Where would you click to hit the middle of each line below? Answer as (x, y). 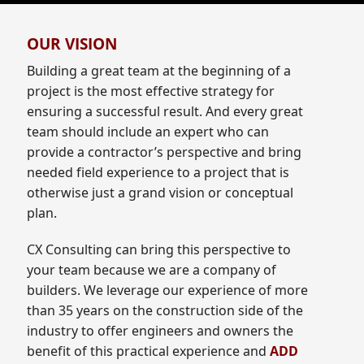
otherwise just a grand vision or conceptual (160, 193)
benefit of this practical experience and (148, 351)
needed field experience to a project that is (158, 173)
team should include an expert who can (148, 132)
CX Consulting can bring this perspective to (159, 250)
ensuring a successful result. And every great (165, 112)
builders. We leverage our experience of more (167, 290)
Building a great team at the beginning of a (159, 71)
